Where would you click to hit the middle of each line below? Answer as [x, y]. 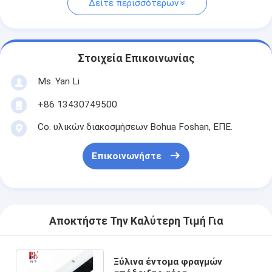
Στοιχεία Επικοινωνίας [136, 59]
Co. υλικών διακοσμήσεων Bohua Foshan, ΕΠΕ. [135, 127]
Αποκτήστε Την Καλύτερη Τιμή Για [136, 221]
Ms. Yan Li [58, 81]
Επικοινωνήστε [126, 156]
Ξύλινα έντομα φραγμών [168, 261]
